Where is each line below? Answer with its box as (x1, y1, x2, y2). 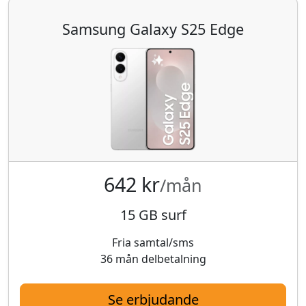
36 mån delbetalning (100, 251, 206, 266)
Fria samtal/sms (112, 234, 194, 250)
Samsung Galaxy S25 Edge (62, 18, 244, 39)
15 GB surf (120, 205, 186, 224)
